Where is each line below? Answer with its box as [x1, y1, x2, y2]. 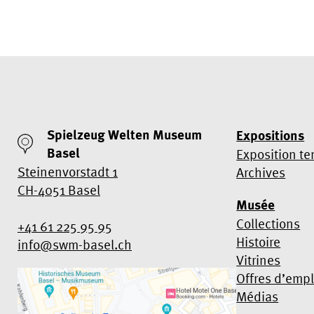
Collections [236, 215, 301, 231]
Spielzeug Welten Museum [47, 125, 203, 144]
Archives [236, 164, 286, 180]
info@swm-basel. [18, 236, 118, 252]
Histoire [236, 233, 281, 250]
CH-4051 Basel [18, 182, 100, 198]
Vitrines [236, 252, 281, 268]
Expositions [236, 126, 305, 144]
